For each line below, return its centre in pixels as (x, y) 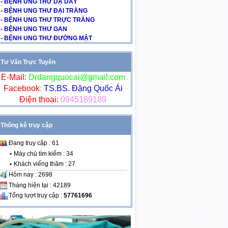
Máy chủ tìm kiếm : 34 (43, 153)
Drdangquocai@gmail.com (77, 77)
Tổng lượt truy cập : (36, 196)
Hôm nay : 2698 (30, 174)
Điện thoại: (39, 99)
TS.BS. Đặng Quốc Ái (82, 88)
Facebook (21, 88)
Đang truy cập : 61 (34, 143)
